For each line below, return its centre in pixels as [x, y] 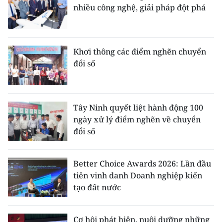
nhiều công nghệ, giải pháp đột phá [139, 7]
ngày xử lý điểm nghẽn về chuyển [137, 119]
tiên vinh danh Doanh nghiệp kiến [138, 175]
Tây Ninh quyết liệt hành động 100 [138, 107]
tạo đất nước [97, 187]
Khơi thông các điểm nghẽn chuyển [140, 51]
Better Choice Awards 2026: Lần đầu [142, 163]
